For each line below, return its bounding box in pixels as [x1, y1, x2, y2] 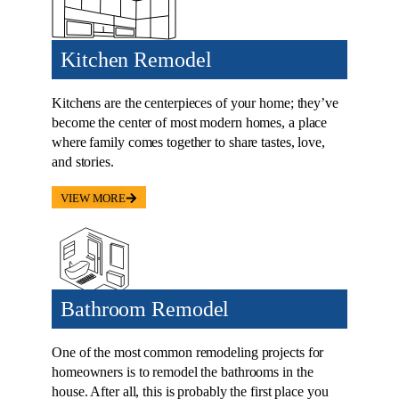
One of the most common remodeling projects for [52, 345, 324, 361]
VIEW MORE [61, 191, 126, 206]
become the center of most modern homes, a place [52, 115, 328, 131]
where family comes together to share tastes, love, [52, 134, 325, 151]
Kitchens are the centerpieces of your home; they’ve [52, 95, 338, 111]
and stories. [52, 154, 114, 170]
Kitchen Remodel [61, 48, 212, 72]
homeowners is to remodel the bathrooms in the [52, 364, 313, 380]
